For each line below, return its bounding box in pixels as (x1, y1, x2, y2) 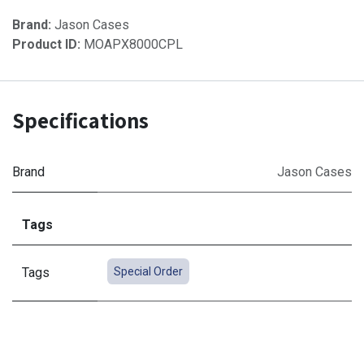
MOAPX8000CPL (84, 36, 183, 52)
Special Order (113, 264, 183, 278)
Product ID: (12, 36, 84, 52)
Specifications (12, 105, 149, 135)
